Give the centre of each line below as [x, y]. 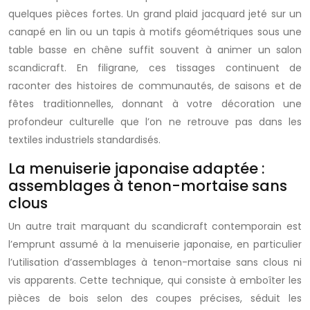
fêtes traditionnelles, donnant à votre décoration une [155, 104]
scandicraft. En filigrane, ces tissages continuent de [155, 68]
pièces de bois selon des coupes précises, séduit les [155, 298]
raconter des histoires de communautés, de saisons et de [155, 86]
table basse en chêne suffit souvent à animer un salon [155, 50]
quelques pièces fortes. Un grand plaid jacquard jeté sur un [155, 14]
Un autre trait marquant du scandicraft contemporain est [155, 226]
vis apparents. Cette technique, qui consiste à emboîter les [155, 280]
